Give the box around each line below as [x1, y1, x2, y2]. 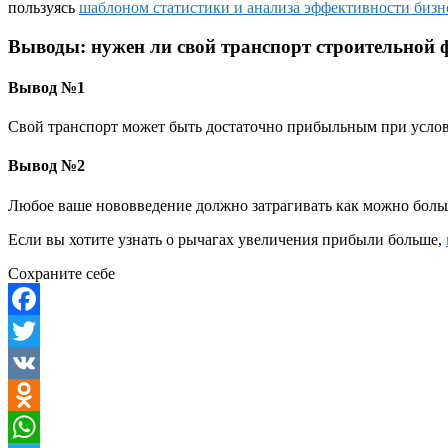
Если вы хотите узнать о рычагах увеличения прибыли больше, [8, 230, 446, 248]
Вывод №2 [8, 157, 85, 175]
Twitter [8, 353, 53, 371]
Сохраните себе [8, 264, 115, 282]
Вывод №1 [8, 78, 85, 96]
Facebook [8, 321, 70, 339]
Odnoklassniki [8, 417, 99, 435]
